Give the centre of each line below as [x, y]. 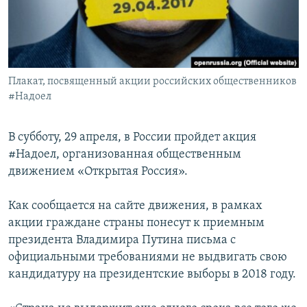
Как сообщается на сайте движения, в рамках [135, 206]
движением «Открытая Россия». [98, 172]
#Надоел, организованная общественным [125, 155]
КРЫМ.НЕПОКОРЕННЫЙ [73, 37]
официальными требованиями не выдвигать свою [148, 258]
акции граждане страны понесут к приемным [136, 223]
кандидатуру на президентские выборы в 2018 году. [152, 275]
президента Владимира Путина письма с [122, 241]
